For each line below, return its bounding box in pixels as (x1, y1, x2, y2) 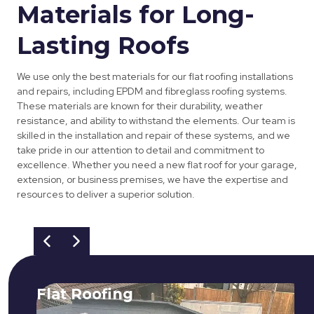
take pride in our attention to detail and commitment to (17, 144, 264, 157)
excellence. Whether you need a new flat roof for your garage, (17, 158, 297, 172)
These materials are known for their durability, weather (17, 100, 263, 113)
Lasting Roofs (17, 31, 189, 61)
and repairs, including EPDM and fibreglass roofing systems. (17, 85, 287, 98)
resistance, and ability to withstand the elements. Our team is (17, 114, 295, 128)
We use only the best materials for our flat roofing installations (17, 70, 293, 83)
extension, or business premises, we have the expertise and (17, 173, 288, 186)
